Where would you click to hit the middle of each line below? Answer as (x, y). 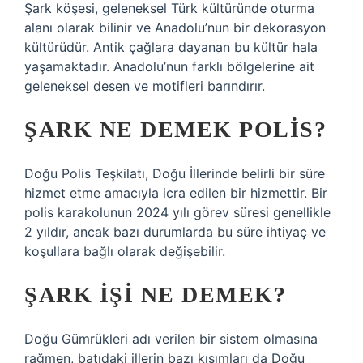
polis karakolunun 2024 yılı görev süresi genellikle (177, 212)
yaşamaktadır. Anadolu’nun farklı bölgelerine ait (169, 66)
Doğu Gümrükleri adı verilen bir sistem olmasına (171, 339)
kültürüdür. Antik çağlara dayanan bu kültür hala (171, 47)
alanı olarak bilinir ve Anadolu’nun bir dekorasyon (175, 28)
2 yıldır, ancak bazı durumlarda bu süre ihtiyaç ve (175, 232)
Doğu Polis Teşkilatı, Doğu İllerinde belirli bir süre (175, 173)
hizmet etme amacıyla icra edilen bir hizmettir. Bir (176, 193)
